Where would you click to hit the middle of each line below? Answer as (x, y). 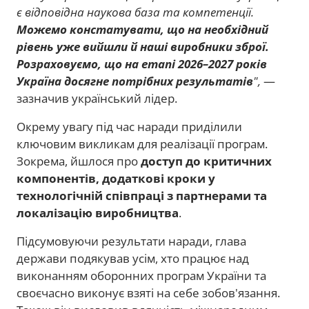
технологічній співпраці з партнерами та (142, 195)
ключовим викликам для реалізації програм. (142, 143)
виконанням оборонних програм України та (141, 275)
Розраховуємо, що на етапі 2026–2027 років (142, 63)
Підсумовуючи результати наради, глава (131, 241)
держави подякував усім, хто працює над (133, 258)
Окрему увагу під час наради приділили (129, 126)
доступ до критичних (206, 161)
